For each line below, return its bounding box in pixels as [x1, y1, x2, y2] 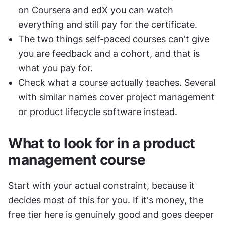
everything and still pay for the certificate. [18, 19, 197, 30]
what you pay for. [18, 63, 93, 73]
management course [8, 151, 146, 168]
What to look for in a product [8, 135, 195, 152]
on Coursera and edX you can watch [18, 5, 173, 15]
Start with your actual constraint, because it [8, 180, 195, 191]
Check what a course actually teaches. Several [18, 77, 215, 88]
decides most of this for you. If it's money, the [8, 195, 203, 205]
